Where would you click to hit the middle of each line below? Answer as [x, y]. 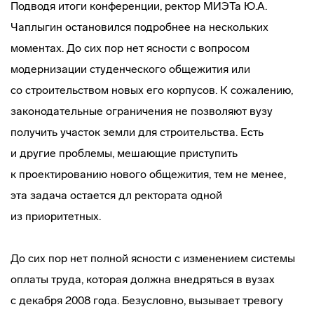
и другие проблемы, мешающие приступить [124, 153]
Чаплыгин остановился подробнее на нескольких [139, 27]
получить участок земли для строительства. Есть [137, 132]
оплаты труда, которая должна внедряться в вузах [143, 279]
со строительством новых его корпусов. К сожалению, [152, 90]
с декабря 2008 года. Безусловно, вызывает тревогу [147, 300]
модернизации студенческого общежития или [130, 69]
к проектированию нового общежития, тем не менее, [148, 174]
